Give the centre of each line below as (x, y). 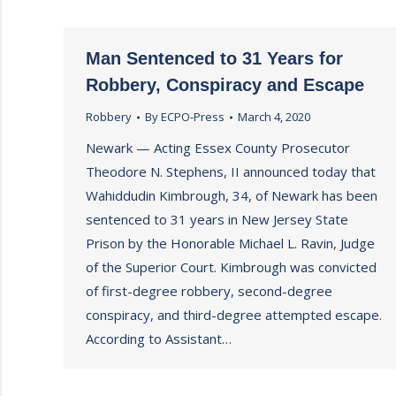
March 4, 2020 (274, 117)
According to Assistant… (159, 339)
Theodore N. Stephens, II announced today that (231, 171)
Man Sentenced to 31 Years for (214, 58)
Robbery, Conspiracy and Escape (225, 85)
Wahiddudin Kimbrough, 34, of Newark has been (232, 195)
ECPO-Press (193, 117)
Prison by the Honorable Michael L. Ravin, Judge (230, 243)
